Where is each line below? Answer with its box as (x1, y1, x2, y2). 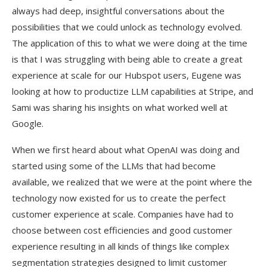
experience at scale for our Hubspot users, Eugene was (12, 69, 241, 81)
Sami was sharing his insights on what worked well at (12, 101, 228, 113)
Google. (12, 117, 44, 129)
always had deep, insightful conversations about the (12, 5, 225, 17)
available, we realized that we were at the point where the (12, 176, 252, 188)
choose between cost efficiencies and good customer (12, 224, 232, 236)
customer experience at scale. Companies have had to (12, 208, 234, 220)
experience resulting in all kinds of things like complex (12, 240, 229, 252)
